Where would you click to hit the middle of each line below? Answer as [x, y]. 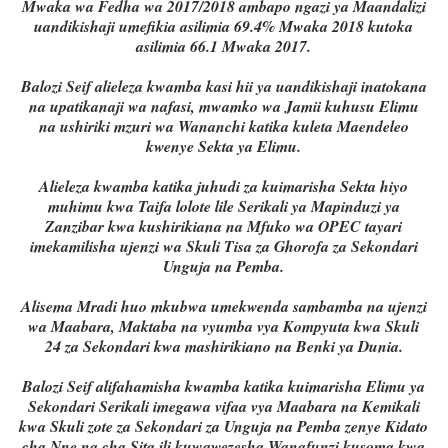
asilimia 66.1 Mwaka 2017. [224, 46]
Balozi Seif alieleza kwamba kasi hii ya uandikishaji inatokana [223, 86]
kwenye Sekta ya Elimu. [224, 146]
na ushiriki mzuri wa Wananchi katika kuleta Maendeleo [223, 126]
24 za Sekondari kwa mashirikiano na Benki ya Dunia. [223, 346]
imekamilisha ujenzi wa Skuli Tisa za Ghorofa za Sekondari [223, 246]
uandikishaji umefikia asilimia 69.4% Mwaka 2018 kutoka [224, 26]
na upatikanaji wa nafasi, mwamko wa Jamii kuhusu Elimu [223, 106]
